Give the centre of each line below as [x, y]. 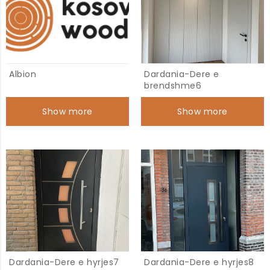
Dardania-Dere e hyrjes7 [64, 262]
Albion [23, 74]
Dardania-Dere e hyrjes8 [199, 262]
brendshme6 [173, 86]
